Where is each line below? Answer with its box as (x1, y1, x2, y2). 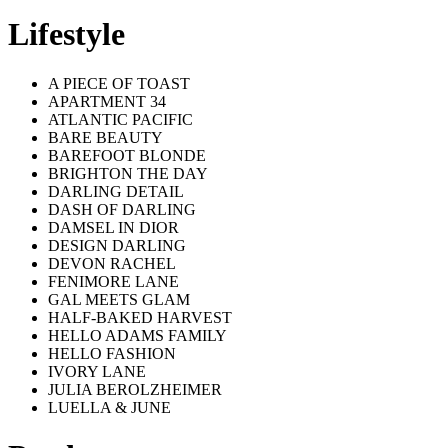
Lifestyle (8, 16, 125, 53)
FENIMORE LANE (48, 272, 179, 290)
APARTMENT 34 (48, 92, 166, 110)
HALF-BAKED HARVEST (48, 308, 232, 326)
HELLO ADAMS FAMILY (48, 326, 227, 344)
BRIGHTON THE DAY (48, 164, 208, 182)
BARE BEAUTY (48, 128, 163, 146)
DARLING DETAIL (48, 182, 184, 200)
